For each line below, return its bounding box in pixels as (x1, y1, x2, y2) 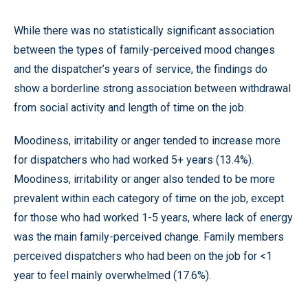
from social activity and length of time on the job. (14, 100, 246, 114)
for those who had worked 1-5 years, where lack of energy (14, 210, 293, 224)
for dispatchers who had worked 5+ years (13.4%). (14, 153, 254, 166)
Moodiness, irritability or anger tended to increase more (14, 133, 280, 147)
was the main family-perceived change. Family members (14, 230, 284, 243)
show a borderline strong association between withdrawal (14, 81, 291, 95)
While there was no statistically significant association (14, 23, 274, 37)
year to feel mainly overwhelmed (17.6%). (14, 268, 211, 282)
